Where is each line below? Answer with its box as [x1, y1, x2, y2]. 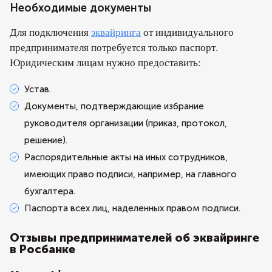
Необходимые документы [10, 1, 151, 15]
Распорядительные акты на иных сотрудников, [24, 152, 228, 163]
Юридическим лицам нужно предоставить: [10, 55, 201, 69]
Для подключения [10, 25, 91, 39]
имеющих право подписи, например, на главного [24, 169, 237, 180]
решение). [24, 135, 67, 146]
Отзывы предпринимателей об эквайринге [10, 231, 259, 245]
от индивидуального [141, 25, 234, 39]
